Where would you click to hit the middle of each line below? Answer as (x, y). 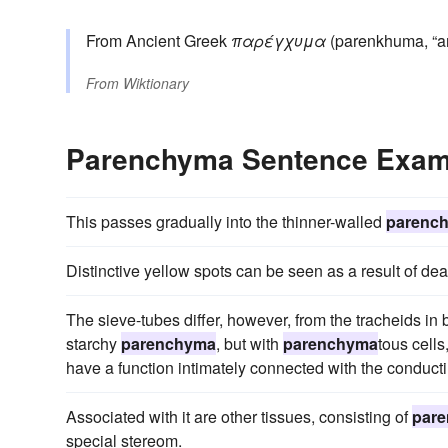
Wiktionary (156, 83)
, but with (249, 344)
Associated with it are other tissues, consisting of (239, 417)
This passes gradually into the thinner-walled (226, 222)
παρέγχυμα (278, 41)
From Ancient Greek (158, 41)
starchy (93, 344)
